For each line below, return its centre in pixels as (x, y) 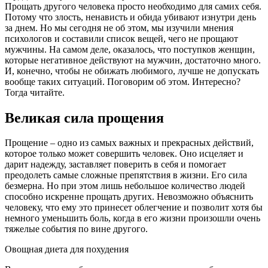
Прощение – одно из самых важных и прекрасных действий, (129, 143)
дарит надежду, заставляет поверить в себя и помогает (115, 165)
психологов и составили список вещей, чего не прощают (121, 38)
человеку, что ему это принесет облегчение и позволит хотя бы (134, 208)
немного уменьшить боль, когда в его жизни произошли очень (133, 218)
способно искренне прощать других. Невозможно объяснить (129, 197)
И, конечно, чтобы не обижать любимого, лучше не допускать (132, 71)
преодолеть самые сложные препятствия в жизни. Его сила (126, 175)
